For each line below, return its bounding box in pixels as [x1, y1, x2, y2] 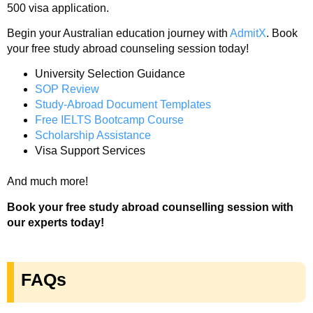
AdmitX [230, 27, 266, 39]
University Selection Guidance [35, 68, 188, 80]
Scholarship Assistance [35, 129, 151, 142]
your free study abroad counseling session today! [7, 42, 249, 54]
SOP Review [35, 83, 99, 96]
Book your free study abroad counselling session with [7, 201, 293, 213]
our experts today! [7, 216, 107, 228]
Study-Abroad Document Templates [35, 99, 211, 111]
